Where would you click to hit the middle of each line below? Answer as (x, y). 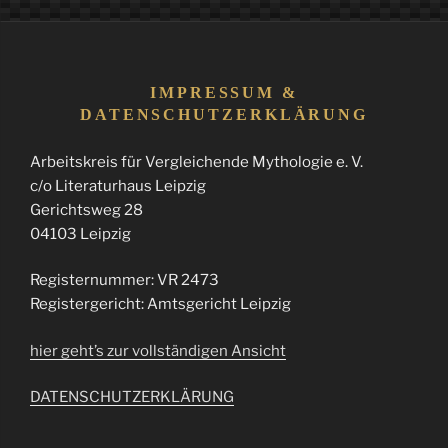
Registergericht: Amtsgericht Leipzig (160, 304)
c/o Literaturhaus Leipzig (118, 185)
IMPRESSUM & (224, 92)
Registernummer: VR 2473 (124, 280)
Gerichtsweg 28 (86, 209)
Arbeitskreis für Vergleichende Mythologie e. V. (196, 161)
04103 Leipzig (80, 233)
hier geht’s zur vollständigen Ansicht (158, 350)
